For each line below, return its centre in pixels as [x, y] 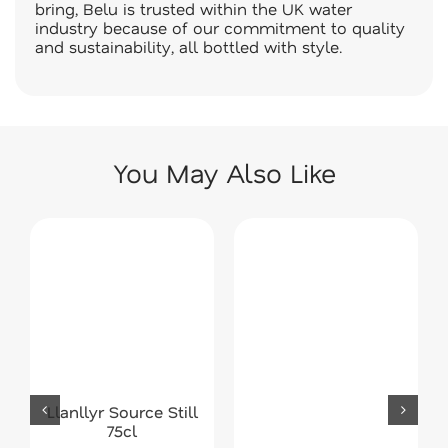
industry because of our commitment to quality [220, 27]
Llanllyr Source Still [122, 412]
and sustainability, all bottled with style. [193, 46]
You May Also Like [224, 172]
